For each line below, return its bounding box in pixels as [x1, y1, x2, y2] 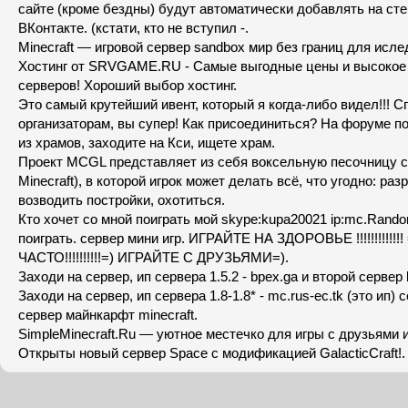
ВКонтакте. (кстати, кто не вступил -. [18, 20, 249, 36]
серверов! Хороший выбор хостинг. [18, 77, 237, 93]
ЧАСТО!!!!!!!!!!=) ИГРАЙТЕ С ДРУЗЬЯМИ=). [18, 250, 289, 265]
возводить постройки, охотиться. [18, 192, 225, 208]
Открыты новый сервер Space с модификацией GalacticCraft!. [18, 345, 405, 361]
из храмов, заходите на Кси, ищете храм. [18, 135, 275, 150]
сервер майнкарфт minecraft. [18, 307, 198, 322]
